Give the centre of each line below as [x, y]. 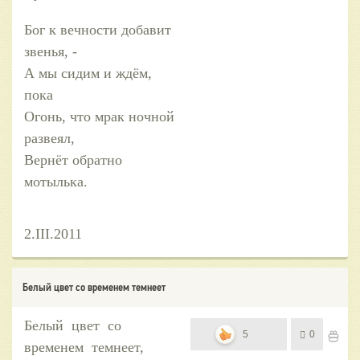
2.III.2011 [53, 233]
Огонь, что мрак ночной [99, 116]
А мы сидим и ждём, [88, 73]
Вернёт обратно [73, 160]
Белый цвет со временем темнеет [94, 286]
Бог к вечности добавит [98, 29]
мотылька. [56, 181]
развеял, [49, 138]
